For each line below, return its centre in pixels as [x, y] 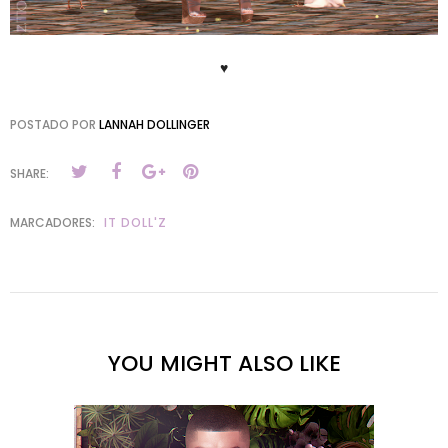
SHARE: [29, 174]
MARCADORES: [54, 223]
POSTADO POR [54, 125]
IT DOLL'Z [135, 223]
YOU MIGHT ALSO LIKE [224, 364]
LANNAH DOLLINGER [154, 125]
